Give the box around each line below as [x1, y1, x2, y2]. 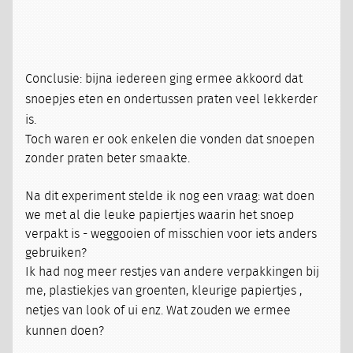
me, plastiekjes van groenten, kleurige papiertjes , [25, 284, 303, 298]
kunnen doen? [25, 325, 105, 338]
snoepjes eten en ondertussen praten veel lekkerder [25, 93, 318, 106]
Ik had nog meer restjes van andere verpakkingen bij [25, 266, 320, 279]
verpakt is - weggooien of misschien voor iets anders [25, 228, 318, 241]
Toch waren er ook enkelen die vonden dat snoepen [25, 133, 315, 147]
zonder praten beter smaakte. [25, 152, 191, 165]
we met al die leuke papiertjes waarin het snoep [25, 209, 295, 222]
